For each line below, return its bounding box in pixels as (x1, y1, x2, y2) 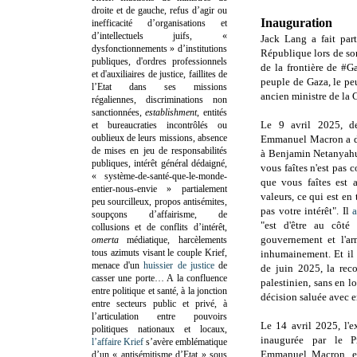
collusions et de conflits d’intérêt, (92, 221, 227, 233)
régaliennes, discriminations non (92, 93, 227, 105)
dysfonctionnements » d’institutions (92, 42, 227, 54)
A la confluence (167, 272, 228, 284)
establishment (145, 106, 198, 118)
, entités (197, 106, 227, 118)
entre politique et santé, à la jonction (92, 284, 227, 296)
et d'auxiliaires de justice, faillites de (92, 68, 227, 80)
